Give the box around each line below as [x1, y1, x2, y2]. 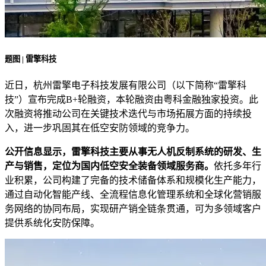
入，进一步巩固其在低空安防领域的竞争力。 [5, 123, 195, 134]
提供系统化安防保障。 [5, 218, 100, 229]
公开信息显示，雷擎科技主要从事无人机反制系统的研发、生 [5, 147, 261, 157]
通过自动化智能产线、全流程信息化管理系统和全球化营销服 [5, 189, 261, 200]
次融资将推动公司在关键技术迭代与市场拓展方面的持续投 [5, 109, 252, 119]
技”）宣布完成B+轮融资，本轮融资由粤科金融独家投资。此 [5, 94, 258, 105]
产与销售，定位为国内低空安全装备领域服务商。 [5, 161, 214, 172]
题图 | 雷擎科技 [5, 55, 56, 64]
